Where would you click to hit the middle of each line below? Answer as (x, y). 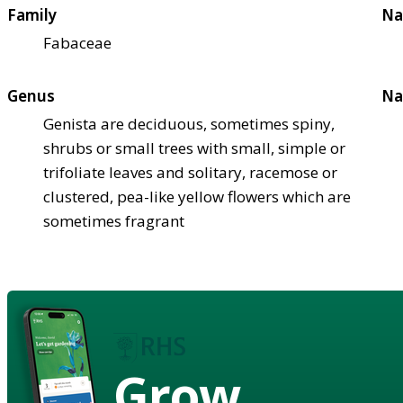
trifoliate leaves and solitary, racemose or (190, 172)
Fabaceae (77, 42)
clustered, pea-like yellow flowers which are (197, 196)
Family (32, 14)
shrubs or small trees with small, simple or (194, 148)
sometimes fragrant (114, 220)
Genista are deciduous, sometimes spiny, (189, 123)
